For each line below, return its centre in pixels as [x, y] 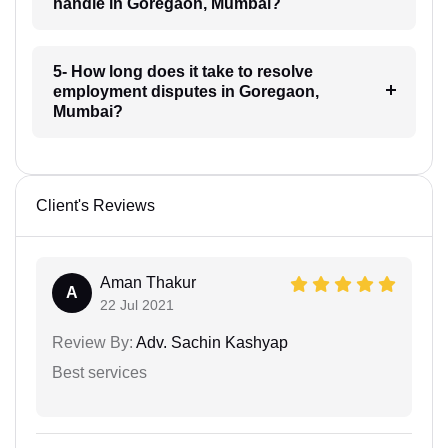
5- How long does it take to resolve [182, 71]
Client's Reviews [95, 205]
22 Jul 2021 [137, 304]
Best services [99, 372]
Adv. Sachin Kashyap [210, 342]
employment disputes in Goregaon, [185, 91]
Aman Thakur [148, 282]
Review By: [92, 342]
